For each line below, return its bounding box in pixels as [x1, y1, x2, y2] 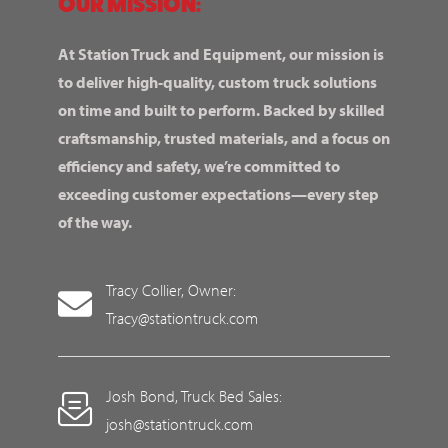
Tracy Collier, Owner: [105, 279, 236, 300]
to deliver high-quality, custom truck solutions [58, 71, 377, 92]
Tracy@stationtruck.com [105, 307, 258, 328]
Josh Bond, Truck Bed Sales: [105, 385, 282, 406]
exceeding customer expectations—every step [58, 183, 379, 204]
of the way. [58, 211, 132, 232]
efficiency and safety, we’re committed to [58, 155, 340, 176]
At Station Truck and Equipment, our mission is [58, 43, 384, 64]
